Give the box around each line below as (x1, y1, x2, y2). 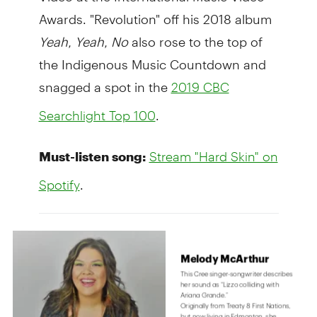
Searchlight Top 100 (38, 107, 156, 123)
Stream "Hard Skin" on (149, 148, 278, 164)
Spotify (38, 176, 80, 192)
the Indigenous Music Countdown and (38, 44, 266, 72)
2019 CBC (171, 79, 229, 95)
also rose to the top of (131, 21, 263, 50)
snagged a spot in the (38, 67, 171, 95)
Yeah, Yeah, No (38, 21, 132, 50)
